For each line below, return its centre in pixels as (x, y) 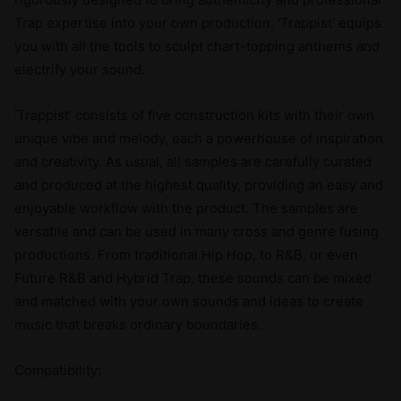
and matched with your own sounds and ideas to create (189, 301)
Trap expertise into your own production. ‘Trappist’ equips (198, 22)
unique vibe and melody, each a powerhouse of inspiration (199, 138)
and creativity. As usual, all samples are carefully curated (193, 161)
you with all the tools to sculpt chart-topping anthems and (197, 46)
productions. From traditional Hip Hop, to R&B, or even (186, 254)
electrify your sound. (80, 69)
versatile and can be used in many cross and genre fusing (196, 231)
